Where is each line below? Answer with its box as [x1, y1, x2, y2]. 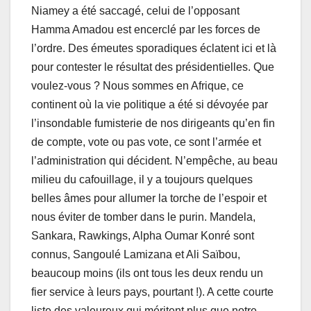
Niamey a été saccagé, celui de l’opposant [31, 4, 239, 17]
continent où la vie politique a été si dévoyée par [31, 98, 268, 110]
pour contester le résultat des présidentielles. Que [31, 60, 274, 73]
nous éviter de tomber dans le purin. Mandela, [31, 210, 255, 223]
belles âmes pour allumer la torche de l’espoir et [31, 192, 267, 204]
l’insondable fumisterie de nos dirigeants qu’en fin [31, 117, 275, 129]
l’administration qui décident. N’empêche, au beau [31, 154, 278, 167]
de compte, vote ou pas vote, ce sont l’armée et [31, 135, 261, 148]
